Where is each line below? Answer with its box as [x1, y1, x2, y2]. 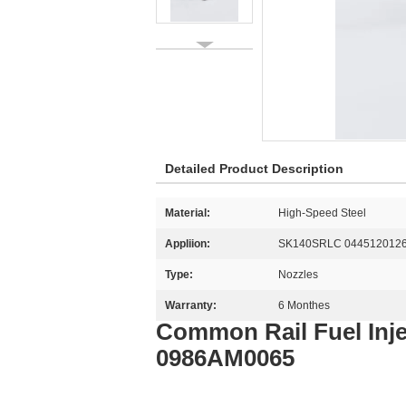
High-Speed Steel [278, 207, 366, 219]
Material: [165, 207, 210, 219]
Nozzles [278, 268, 318, 281]
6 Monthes [278, 299, 330, 312]
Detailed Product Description [165, 161, 343, 176]
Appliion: [165, 237, 210, 250]
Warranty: [165, 299, 217, 312]
